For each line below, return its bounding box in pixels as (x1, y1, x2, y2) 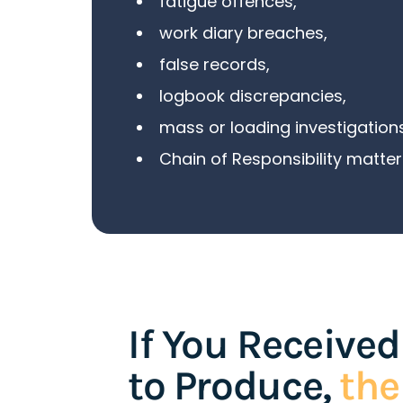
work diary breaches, (159, 21, 327, 44)
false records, (159, 52, 270, 76)
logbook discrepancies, (159, 84, 346, 107)
